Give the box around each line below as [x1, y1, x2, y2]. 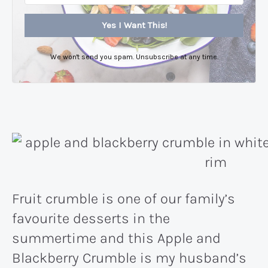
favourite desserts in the [12, 210, 170, 227]
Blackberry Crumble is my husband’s [12, 249, 246, 267]
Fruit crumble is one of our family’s [12, 190, 235, 208]
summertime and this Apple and [12, 230, 221, 247]
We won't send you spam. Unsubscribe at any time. [50, 52, 218, 61]
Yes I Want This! [101, 19, 167, 31]
